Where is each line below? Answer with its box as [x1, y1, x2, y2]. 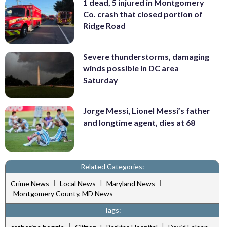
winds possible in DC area [83, 63, 179, 73]
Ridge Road [83, 21, 126, 31]
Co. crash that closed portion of [83, 9, 203, 19]
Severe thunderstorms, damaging [83, 52, 209, 62]
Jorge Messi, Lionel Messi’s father [83, 105, 210, 116]
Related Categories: [80, 162, 144, 171]
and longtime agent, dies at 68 [83, 117, 195, 127]
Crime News [11, 179, 49, 188]
